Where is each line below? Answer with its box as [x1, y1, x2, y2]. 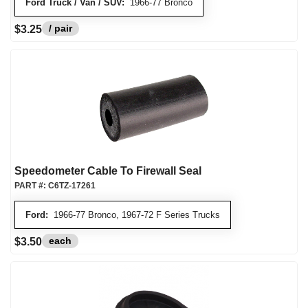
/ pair [49, 23, 72, 34]
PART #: [14, 181, 48, 190]
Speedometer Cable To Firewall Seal [14, 165, 201, 177]
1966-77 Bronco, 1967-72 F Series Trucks [48, 210, 220, 220]
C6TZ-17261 [48, 181, 96, 190]
